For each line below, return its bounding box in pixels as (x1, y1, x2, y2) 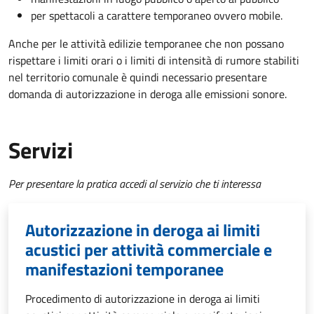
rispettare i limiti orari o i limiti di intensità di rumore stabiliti (8, 51, 299, 69)
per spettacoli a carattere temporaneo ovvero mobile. (31, 6, 282, 24)
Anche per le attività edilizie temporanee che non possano (8, 34, 284, 52)
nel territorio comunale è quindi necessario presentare (8, 68, 267, 86)
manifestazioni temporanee (25, 256, 224, 282)
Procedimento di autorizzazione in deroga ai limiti (25, 289, 260, 307)
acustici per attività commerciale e (25, 236, 272, 262)
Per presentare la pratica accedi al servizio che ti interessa (8, 175, 261, 192)
